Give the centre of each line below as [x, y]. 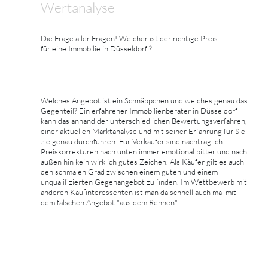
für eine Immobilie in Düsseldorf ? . [98, 49]
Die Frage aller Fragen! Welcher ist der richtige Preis [129, 39]
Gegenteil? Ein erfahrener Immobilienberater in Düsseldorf [139, 111]
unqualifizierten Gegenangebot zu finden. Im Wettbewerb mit [144, 182]
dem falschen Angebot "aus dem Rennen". [109, 202]
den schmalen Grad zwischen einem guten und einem [129, 172]
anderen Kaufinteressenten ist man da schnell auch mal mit [138, 192]
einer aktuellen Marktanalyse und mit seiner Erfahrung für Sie [143, 131]
